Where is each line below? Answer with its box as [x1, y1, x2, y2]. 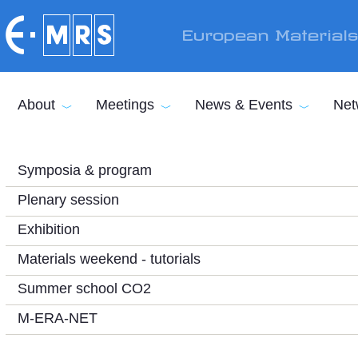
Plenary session [18, 192, 119, 208]
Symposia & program [18, 162, 152, 178]
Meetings [96, 97, 154, 113]
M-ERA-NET [18, 310, 97, 326]
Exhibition [18, 221, 80, 237]
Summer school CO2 [18, 280, 151, 296]
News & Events [195, 97, 292, 113]
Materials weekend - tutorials [18, 251, 201, 267]
